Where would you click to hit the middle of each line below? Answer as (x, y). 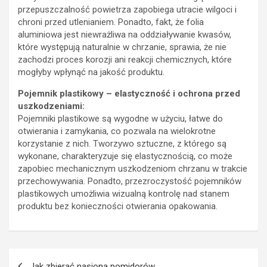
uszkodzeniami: (51, 106)
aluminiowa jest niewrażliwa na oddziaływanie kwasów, (125, 34)
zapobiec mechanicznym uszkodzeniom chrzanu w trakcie (133, 168)
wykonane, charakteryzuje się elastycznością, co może (125, 156)
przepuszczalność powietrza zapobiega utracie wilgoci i (127, 9)
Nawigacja (44, 257)
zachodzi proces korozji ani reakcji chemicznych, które (125, 59)
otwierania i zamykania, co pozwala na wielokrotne (117, 131)
